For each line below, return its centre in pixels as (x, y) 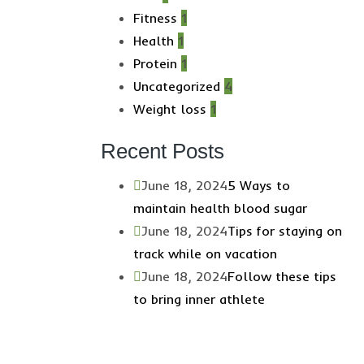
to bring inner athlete (199, 299)
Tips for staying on (284, 230)
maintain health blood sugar (220, 208)
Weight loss (169, 108)
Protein (155, 63)
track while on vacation (205, 253)
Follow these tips (282, 276)
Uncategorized (176, 86)
